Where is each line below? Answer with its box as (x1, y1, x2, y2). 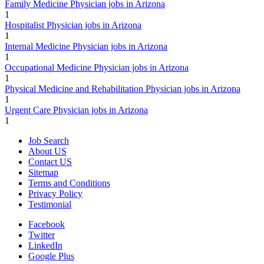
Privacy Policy (28, 189, 82, 199)
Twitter (28, 230, 55, 240)
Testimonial (28, 199, 71, 209)
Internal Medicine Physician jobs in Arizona (5, 41, 167, 51)
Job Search (28, 136, 69, 146)
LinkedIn (28, 240, 62, 250)
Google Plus (28, 251, 74, 261)
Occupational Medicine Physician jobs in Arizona (5, 62, 189, 72)
